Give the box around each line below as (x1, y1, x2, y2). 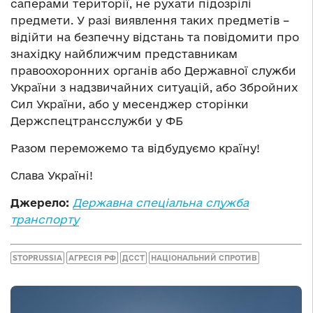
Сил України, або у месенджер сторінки (10, 97, 249, 110)
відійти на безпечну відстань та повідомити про (10, 30, 299, 43)
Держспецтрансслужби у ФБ (10, 114, 183, 127)
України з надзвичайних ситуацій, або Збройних (10, 80, 298, 94)
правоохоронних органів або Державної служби (10, 64, 296, 77)
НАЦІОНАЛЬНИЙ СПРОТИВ (151, 254, 257, 263)
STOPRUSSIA (13, 254, 62, 263)
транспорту (10, 212, 79, 226)
